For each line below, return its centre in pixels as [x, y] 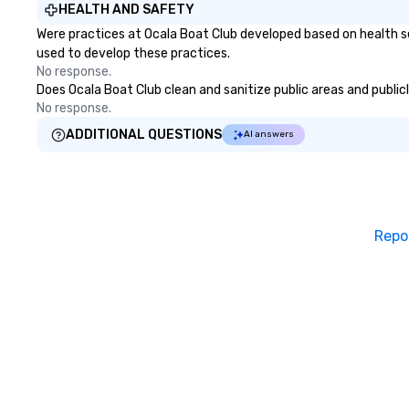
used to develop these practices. [133, 53]
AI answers [269, 134]
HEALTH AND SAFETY [126, 10]
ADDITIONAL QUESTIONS [144, 135]
